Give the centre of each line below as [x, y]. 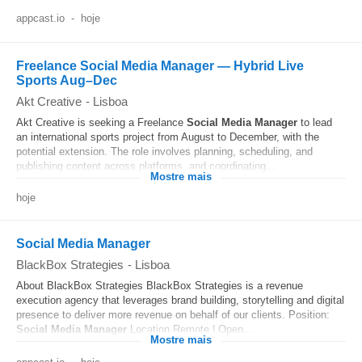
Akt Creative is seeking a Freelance [101, 122]
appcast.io [40, 18]
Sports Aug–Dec [67, 80]
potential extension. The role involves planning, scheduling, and [164, 152]
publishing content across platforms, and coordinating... [146, 166]
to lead [315, 122]
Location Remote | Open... [190, 329]
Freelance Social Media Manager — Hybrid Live [160, 66]
